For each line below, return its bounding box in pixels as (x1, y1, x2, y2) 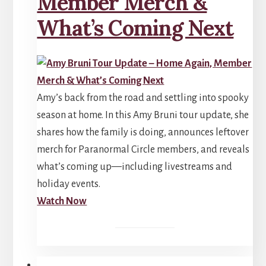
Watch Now (37, 195, 87, 207)
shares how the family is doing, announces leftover (37, 126, 249, 138)
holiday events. (37, 178, 101, 189)
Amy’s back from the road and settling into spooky (37, 92, 249, 103)
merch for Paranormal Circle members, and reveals (37, 144, 250, 155)
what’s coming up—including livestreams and (37, 161, 233, 172)
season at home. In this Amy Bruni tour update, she (37, 109, 249, 121)
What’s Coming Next (37, 14, 234, 42)
